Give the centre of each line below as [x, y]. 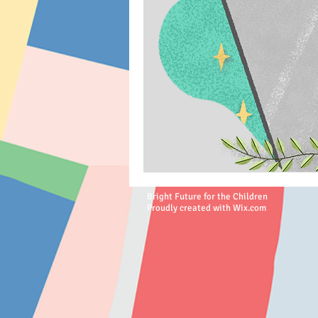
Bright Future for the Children [207, 197]
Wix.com [250, 208]
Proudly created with [190, 208]
